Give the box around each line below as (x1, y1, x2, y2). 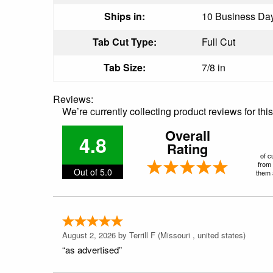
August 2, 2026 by (62, 229, 129, 241)
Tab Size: (104, 60, 146, 74)
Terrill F (129, 229, 155, 241)
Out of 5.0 (73, 165, 112, 178)
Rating (167, 138, 208, 158)
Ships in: (104, 9, 145, 23)
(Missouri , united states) (155, 229, 246, 241)
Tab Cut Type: (93, 34, 157, 49)
